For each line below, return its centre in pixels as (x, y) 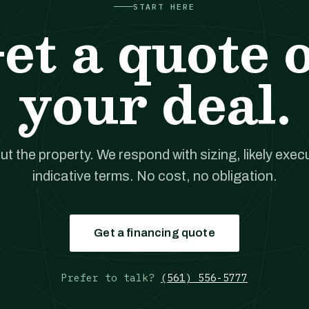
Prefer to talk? (111, 278)
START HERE (164, 7)
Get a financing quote (154, 233)
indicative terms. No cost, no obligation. (154, 176)
